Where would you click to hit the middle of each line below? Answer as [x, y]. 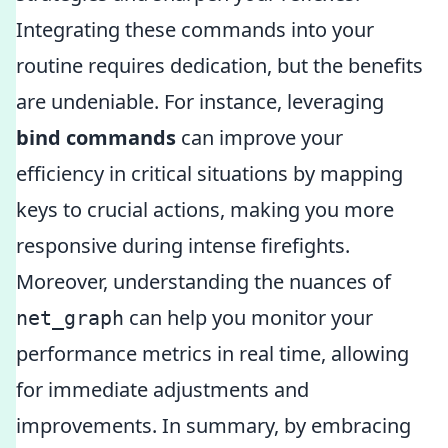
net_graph [70, 318]
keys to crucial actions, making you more [205, 209]
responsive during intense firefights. [183, 245]
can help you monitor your [248, 317]
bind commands [96, 137]
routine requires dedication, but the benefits [219, 65]
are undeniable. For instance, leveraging [200, 101]
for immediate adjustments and [162, 389]
